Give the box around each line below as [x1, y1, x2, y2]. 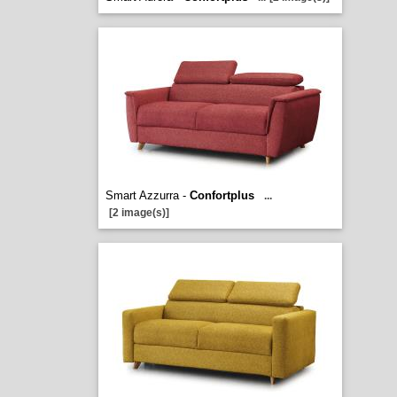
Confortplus [189, 189, 254, 202]
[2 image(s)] [108, 206, 169, 219]
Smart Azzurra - [105, 189, 190, 202]
